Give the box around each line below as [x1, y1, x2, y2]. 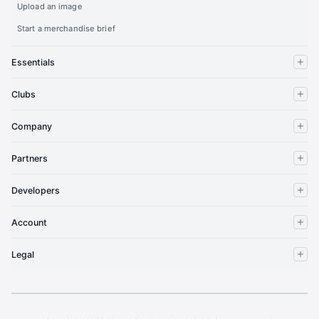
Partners [11, 152, 48, 164]
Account [11, 216, 48, 228]
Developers [11, 184, 61, 196]
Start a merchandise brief [17, 23, 115, 34]
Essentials [11, 56, 56, 68]
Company [11, 120, 53, 132]
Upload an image [17, 1, 83, 12]
